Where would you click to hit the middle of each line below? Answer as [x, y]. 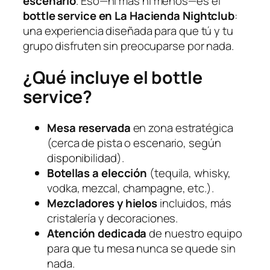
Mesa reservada [89, 128]
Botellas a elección [97, 173]
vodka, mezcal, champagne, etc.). [130, 188]
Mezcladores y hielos [102, 203]
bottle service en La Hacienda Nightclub [129, 15]
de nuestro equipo [194, 234]
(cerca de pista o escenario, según [134, 143]
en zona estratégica [182, 128]
